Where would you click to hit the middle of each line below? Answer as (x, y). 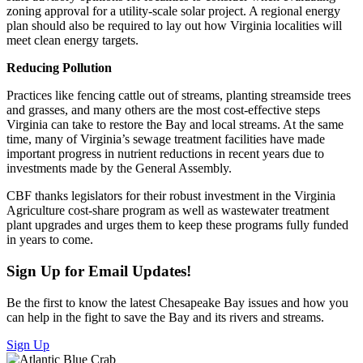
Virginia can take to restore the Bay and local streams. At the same (175, 125)
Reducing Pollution (59, 68)
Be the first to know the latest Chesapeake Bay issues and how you (177, 302)
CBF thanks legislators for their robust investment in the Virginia (171, 196)
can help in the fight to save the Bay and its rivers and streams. (165, 317)
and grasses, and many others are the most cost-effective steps (163, 110)
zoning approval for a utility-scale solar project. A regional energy (173, 11)
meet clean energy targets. (74, 41)
